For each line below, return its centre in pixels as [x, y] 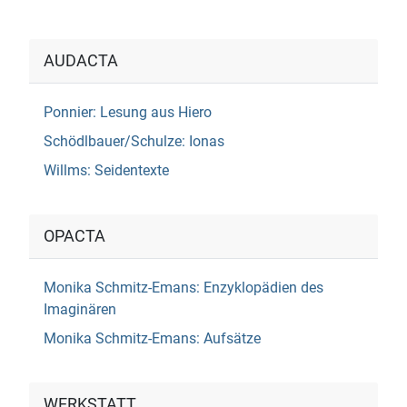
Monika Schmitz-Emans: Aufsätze [152, 338]
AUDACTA [81, 60]
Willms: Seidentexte [106, 170]
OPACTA [74, 236]
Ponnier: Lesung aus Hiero [128, 112]
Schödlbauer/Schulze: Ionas [134, 141]
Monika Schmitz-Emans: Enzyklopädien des [184, 287]
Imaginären [80, 309]
